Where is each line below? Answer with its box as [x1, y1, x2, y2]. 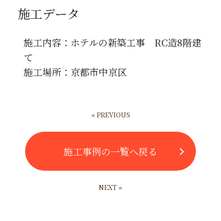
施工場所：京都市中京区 [23, 65, 127, 79]
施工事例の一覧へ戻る [64, 144, 157, 158]
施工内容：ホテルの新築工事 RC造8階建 [23, 36, 201, 49]
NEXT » [99, 182, 122, 192]
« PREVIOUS [91, 110, 130, 120]
